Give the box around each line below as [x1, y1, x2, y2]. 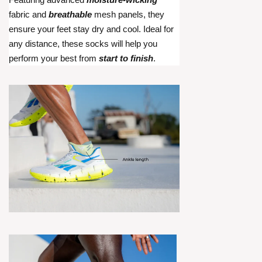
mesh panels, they [92, 9, 164, 20]
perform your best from [9, 53, 99, 64]
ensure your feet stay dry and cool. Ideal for [9, 24, 174, 35]
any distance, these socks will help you [9, 39, 157, 49]
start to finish [99, 53, 153, 64]
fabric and [9, 9, 49, 20]
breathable [49, 9, 92, 20]
